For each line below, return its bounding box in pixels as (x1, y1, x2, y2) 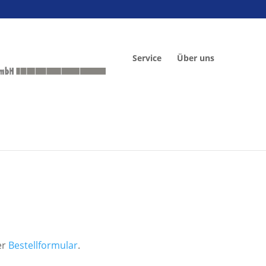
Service (132, 52, 162, 64)
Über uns (177, 52, 215, 64)
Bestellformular (8, 239, 78, 252)
